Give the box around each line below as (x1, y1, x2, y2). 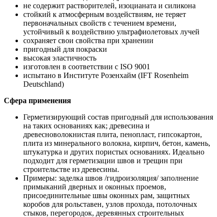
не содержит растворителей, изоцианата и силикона (23, 1, 196, 10)
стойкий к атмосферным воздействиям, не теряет (23, 10, 186, 18)
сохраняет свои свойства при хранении (23, 36, 154, 45)
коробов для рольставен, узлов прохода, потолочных (23, 200, 197, 208)
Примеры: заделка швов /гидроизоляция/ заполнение (23, 173, 199, 182)
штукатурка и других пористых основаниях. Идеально (23, 147, 204, 156)
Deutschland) (23, 79, 64, 88)
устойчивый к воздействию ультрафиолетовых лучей (23, 27, 200, 36)
